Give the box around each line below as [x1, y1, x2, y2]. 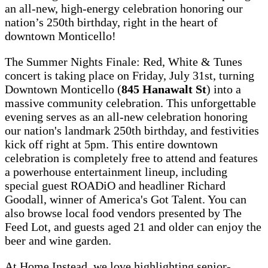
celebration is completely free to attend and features [5, 151, 258, 165]
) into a [206, 82, 241, 96]
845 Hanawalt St [121, 82, 206, 96]
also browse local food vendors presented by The [5, 206, 242, 220]
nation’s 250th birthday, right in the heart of [5, 15, 218, 29]
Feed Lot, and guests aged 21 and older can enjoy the [5, 220, 261, 233]
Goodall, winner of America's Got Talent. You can [5, 192, 246, 206]
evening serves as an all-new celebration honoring [5, 109, 248, 123]
